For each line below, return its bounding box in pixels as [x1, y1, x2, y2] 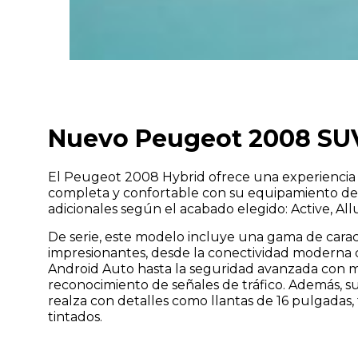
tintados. [48, 309, 102, 324]
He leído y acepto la [121, 340, 231, 355]
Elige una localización [101, 261, 237, 275]
